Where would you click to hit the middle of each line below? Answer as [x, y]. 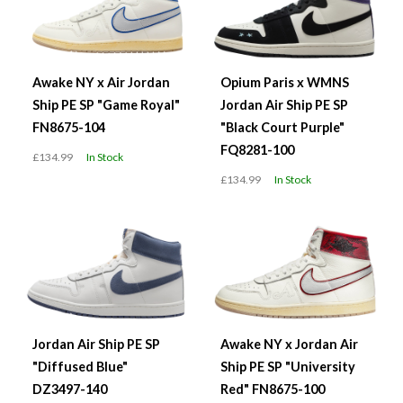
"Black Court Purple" [282, 128]
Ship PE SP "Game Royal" [106, 105]
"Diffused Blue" [80, 366]
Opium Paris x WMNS [285, 83]
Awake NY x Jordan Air [289, 344]
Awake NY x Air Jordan [101, 83]
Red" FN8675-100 [273, 389]
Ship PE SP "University [288, 366]
